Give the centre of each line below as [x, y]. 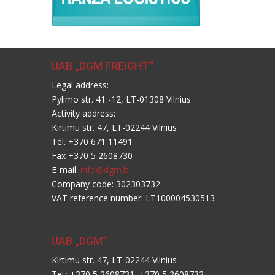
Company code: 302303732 [106, 184]
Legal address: [80, 85]
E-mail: [66, 170]
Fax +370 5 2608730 [92, 156]
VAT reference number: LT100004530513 [133, 198]
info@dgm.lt [104, 170]
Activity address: [83, 114]
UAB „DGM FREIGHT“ [103, 66]
